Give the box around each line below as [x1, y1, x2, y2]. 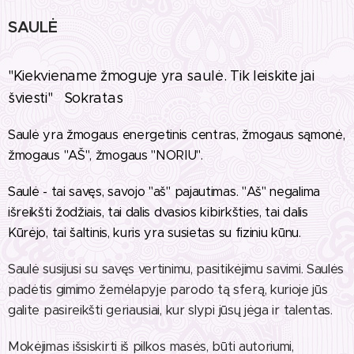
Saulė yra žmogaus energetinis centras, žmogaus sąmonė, [8, 126, 345, 143]
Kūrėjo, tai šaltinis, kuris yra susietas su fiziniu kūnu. [8, 224, 301, 241]
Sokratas [59, 88, 123, 107]
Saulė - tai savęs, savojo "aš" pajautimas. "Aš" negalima [8, 183, 320, 200]
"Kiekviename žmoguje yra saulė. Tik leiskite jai [8, 66, 314, 85]
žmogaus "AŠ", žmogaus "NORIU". [8, 146, 203, 164]
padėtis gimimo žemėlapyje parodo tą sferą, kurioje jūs [8, 281, 328, 298]
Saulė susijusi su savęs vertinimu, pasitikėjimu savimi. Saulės [8, 260, 345, 277]
